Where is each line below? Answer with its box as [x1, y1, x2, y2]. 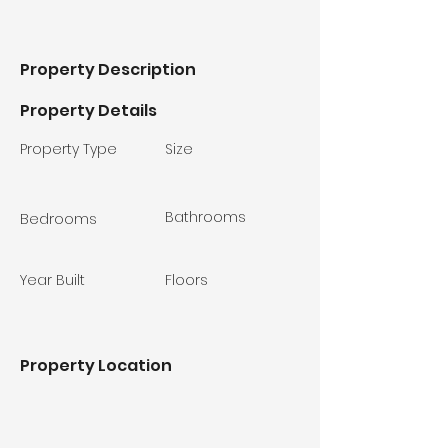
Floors [165, 270, 208, 290]
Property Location [20, 354, 172, 377]
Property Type [20, 139, 117, 159]
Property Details [20, 99, 157, 122]
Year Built [20, 270, 85, 290]
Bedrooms [20, 208, 97, 229]
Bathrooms [165, 207, 246, 227]
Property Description [20, 58, 196, 81]
